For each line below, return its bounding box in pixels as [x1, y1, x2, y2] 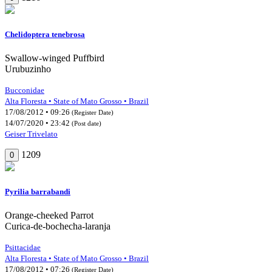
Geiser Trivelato [5, 129, 58, 138]
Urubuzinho [5, 63, 51, 74]
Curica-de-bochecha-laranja [5, 221, 110, 232]
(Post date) [72, 119, 101, 127]
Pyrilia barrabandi [5, 187, 70, 197]
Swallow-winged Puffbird [5, 52, 104, 63]
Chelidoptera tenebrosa [5, 29, 85, 39]
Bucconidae [5, 85, 44, 95]
